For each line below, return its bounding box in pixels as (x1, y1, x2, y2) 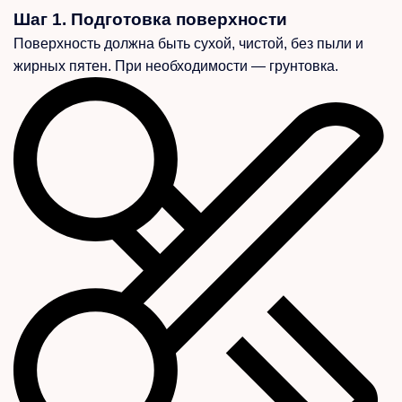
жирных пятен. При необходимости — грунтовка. (13, 57, 338, 74)
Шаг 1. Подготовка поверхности (13, 9, 287, 29)
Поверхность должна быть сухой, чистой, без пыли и (13, 35, 363, 51)
